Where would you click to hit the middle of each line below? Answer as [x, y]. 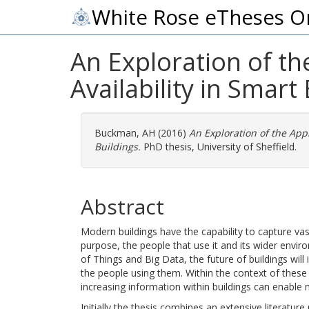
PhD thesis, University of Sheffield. [219, 147]
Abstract [122, 207]
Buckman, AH [125, 133]
